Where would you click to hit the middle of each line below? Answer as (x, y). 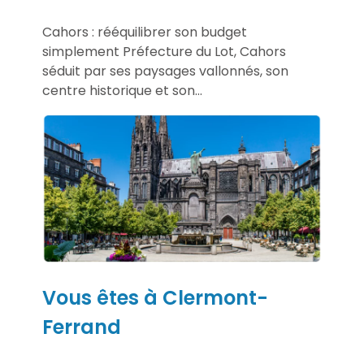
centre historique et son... (122, 91)
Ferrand (82, 327)
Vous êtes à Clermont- (155, 297)
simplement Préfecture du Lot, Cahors (164, 52)
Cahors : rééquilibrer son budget (145, 32)
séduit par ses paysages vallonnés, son (165, 71)
